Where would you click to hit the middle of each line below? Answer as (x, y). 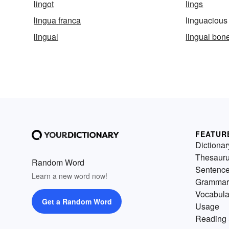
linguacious (207, 20)
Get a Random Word (77, 202)
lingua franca (57, 20)
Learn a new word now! (70, 176)
